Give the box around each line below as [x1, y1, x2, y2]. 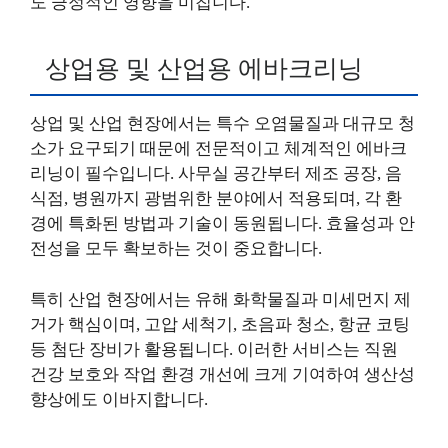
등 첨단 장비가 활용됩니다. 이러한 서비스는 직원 [30, 339, 398, 359]
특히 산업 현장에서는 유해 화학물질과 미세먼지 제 [30, 289, 411, 309]
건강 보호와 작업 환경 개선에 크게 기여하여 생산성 [30, 364, 415, 384]
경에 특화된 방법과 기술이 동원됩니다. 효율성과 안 [30, 214, 415, 233]
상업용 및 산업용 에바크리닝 [45, 55, 363, 82]
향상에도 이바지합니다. [30, 389, 208, 409]
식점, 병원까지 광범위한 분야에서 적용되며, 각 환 [30, 189, 402, 208]
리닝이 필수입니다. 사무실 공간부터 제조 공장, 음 [30, 164, 402, 183]
